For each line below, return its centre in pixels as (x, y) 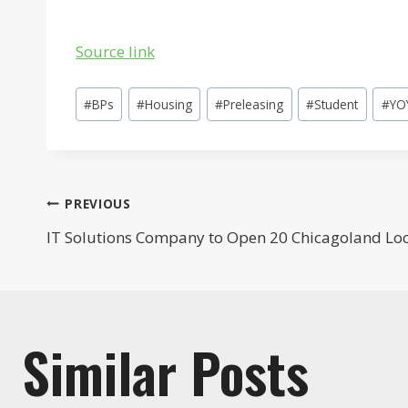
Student (337, 104)
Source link (115, 52)
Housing (169, 104)
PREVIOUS (98, 203)
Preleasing (254, 104)
